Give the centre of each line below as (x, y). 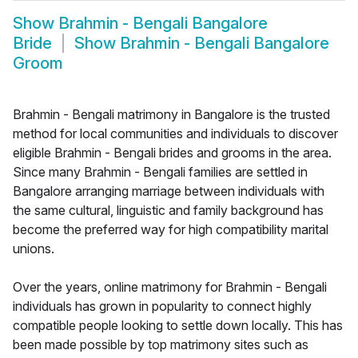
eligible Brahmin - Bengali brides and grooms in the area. (172, 153)
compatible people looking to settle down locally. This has (178, 326)
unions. (34, 249)
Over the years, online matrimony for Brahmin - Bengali (170, 287)
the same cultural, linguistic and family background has (168, 211)
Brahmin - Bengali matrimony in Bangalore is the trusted (171, 115)
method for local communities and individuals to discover (175, 134)
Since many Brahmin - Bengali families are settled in (160, 172)
